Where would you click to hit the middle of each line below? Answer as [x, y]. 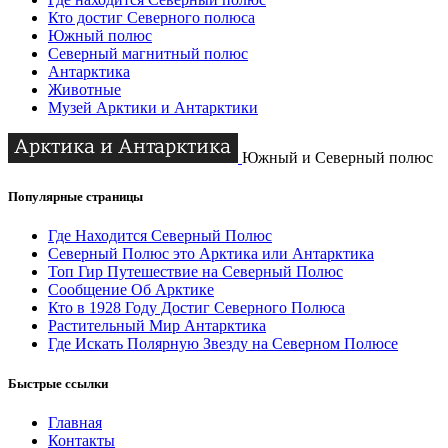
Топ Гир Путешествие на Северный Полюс [195, 272]
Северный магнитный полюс [148, 54]
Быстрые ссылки [58, 383]
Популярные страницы [75, 197]
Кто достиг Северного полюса [151, 18]
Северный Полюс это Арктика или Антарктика [211, 254]
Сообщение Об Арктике [131, 290]
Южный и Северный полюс [337, 158]
